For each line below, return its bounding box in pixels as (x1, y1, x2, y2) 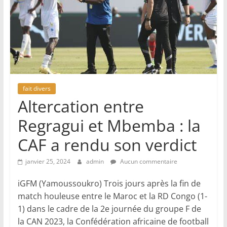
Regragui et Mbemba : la (17, 114, 201, 136)
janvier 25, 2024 (25, 157, 70, 166)
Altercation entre (17, 95, 144, 117)
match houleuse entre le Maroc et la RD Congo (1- (17, 190, 207, 202)
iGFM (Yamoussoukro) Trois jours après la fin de (17, 177, 201, 189)
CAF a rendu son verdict (17, 133, 197, 156)
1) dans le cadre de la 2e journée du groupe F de (17, 203, 201, 214)
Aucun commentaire (118, 157, 177, 166)
